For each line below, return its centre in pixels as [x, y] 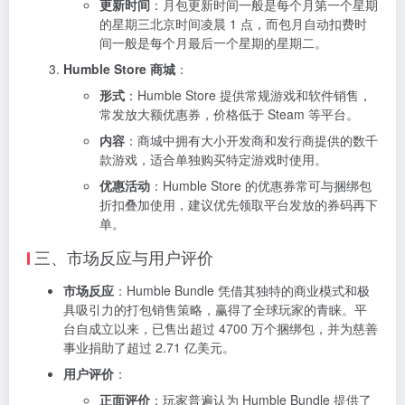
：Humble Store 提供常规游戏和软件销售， [248, 94]
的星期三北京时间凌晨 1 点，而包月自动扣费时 [233, 23]
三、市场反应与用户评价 [124, 256]
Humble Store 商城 [119, 68]
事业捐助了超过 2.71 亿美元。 [149, 347]
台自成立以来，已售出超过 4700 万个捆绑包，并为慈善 [221, 328]
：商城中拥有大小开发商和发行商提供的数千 [251, 140]
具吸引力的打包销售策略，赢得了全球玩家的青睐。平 [215, 309]
